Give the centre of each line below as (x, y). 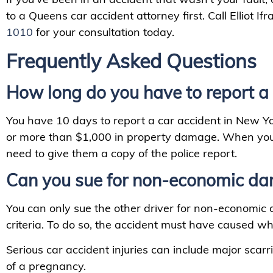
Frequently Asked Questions (131, 61)
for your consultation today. (104, 32)
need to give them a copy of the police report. (122, 153)
